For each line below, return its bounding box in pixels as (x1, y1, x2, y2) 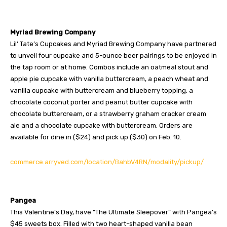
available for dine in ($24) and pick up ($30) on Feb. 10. (10, 133, 181, 141)
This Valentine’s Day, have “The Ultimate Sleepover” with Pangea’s (10, 208, 217, 216)
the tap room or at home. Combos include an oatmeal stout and (10, 63, 208, 71)
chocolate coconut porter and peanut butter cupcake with (10, 98, 193, 106)
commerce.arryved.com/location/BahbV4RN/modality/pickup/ (10, 158, 204, 166)
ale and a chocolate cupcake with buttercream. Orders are (10, 121, 193, 129)
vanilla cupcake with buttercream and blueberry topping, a (10, 86, 193, 94)
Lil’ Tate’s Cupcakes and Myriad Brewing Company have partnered (10, 40, 216, 48)
